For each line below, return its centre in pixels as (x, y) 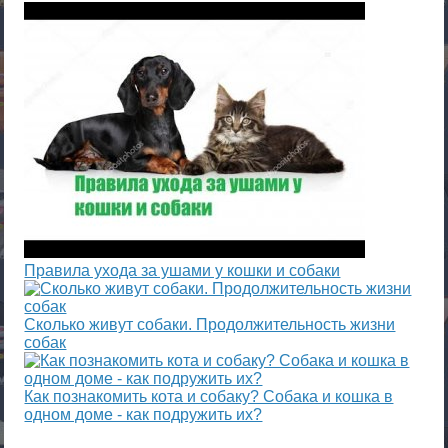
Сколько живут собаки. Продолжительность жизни (210, 325)
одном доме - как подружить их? (143, 415)
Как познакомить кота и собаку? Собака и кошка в (209, 397)
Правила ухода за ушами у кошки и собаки (182, 271)
